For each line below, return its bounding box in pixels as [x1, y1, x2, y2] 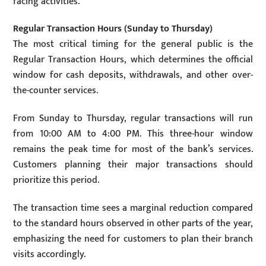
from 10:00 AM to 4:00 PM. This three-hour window [13, 126, 253, 142]
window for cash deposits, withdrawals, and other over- [13, 67, 253, 84]
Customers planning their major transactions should [13, 157, 253, 173]
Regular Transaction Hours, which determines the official [13, 52, 253, 68]
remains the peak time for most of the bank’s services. [13, 141, 253, 158]
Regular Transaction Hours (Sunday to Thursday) [13, 21, 213, 37]
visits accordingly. [13, 246, 86, 263]
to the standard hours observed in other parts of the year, [13, 216, 253, 232]
